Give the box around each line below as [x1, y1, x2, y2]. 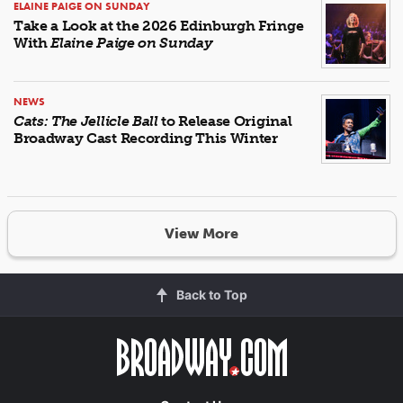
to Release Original [157, 112, 292, 130]
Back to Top [175, 286, 247, 302]
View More [165, 225, 238, 243]
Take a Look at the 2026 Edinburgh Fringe [13, 16, 304, 34]
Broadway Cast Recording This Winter [13, 129, 278, 147]
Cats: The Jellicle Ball [13, 112, 158, 130]
